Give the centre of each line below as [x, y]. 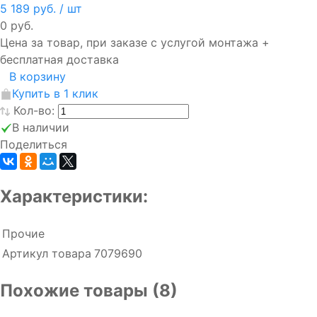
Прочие [23, 234]
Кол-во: [36, 110]
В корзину [38, 76]
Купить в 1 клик [55, 93]
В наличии [41, 127]
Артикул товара [47, 254]
